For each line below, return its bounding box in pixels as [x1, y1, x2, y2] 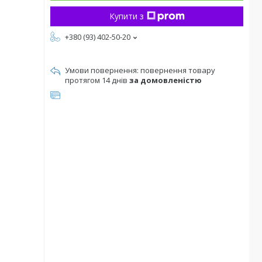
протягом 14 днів [65, 75, 129, 85]
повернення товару [140, 65, 215, 75]
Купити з [109, 11, 144, 22]
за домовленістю [129, 75, 202, 85]
